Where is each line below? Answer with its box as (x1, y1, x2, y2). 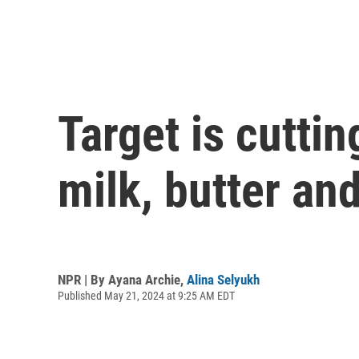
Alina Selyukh (187, 271, 260, 288)
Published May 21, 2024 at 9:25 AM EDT (58, 288, 235, 302)
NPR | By (58, 271, 108, 288)
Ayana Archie (108, 271, 180, 288)
